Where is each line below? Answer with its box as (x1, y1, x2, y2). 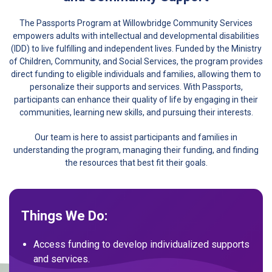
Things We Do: (21, 208, 107, 223)
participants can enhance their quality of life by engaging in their (14, 94, 258, 104)
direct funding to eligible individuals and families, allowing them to (11, 69, 261, 79)
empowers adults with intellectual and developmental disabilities (13, 30, 259, 41)
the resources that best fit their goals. (64, 157, 208, 168)
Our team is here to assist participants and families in (35, 132, 237, 142)
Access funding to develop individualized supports (33, 238, 250, 250)
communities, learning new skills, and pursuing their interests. (19, 107, 253, 117)
